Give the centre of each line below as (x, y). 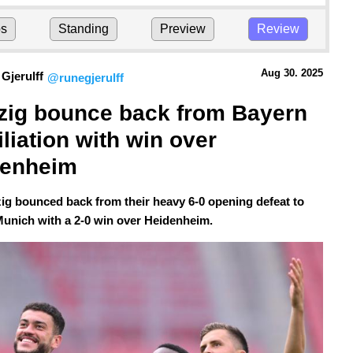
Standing (83, 29)
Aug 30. (279, 73)
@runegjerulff (85, 78)
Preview (183, 29)
